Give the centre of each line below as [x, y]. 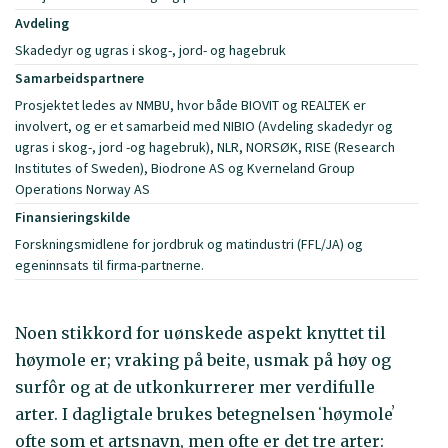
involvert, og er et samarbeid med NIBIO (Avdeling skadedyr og [204, 126]
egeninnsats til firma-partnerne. [109, 265]
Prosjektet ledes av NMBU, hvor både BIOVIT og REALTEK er [190, 105]
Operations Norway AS [82, 189]
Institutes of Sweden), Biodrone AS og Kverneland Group [185, 168]
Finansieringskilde [72, 217]
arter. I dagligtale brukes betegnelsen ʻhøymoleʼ [205, 414]
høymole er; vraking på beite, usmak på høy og [203, 360]
